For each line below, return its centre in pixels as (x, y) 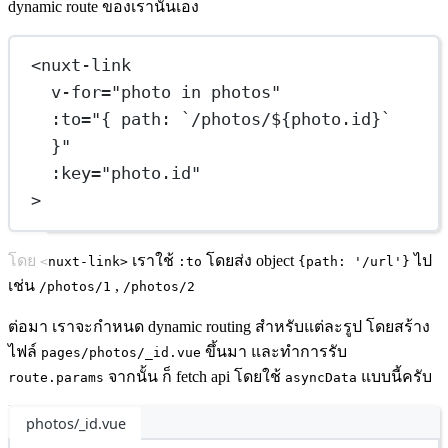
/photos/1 (75, 286)
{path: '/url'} (354, 261)
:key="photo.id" (126, 173)
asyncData (321, 377)
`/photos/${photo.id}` (286, 119)
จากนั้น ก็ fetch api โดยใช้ (194, 376)
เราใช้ (153, 260)
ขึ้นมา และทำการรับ (274, 351)
